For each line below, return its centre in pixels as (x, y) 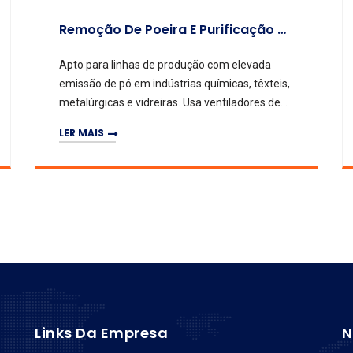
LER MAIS (82, 133)
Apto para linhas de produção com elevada (165, 64)
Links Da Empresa (101, 333)
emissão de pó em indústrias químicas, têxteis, (175, 83)
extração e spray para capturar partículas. (162, 121)
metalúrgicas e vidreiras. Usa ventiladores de (170, 102)
